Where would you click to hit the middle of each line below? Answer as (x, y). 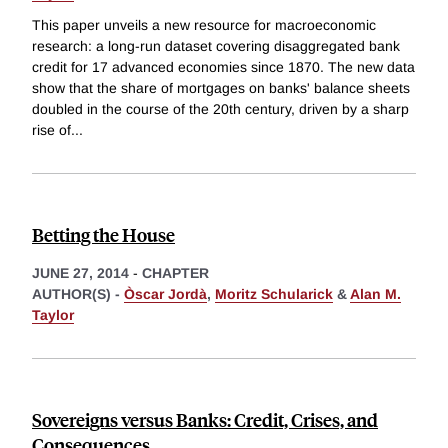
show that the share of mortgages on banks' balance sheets (221, 88)
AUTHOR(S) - (78, 294)
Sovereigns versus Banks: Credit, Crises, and (205, 420)
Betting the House (103, 235)
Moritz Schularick (274, 294)
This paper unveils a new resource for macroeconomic (204, 25)
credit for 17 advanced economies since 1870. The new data (223, 67)
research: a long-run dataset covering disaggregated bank (216, 46)
